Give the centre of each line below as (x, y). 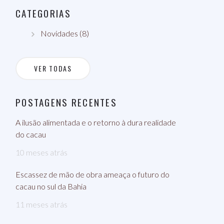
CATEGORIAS (43, 13)
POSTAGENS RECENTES (66, 102)
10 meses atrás (41, 152)
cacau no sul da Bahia (51, 186)
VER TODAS (53, 68)
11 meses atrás (41, 204)
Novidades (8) (65, 33)
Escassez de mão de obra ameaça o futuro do (92, 174)
